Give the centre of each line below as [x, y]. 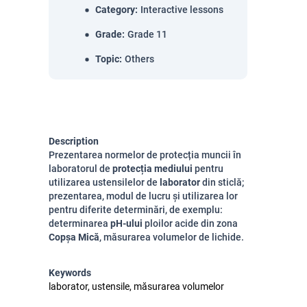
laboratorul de [79, 169]
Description [74, 141]
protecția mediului [152, 169]
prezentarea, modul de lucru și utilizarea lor [143, 196]
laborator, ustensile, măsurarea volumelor [136, 286]
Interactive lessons [182, 10]
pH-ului [126, 223]
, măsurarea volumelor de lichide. [172, 237]
